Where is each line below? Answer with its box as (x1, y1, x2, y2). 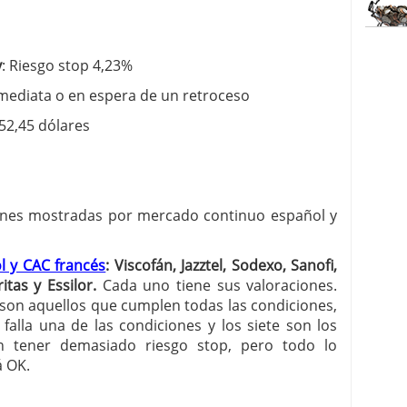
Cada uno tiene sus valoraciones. (96, 275, 338, 295)
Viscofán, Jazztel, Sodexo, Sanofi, (114, 255, 338, 275)
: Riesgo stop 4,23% (2, 55, 133, 75)
